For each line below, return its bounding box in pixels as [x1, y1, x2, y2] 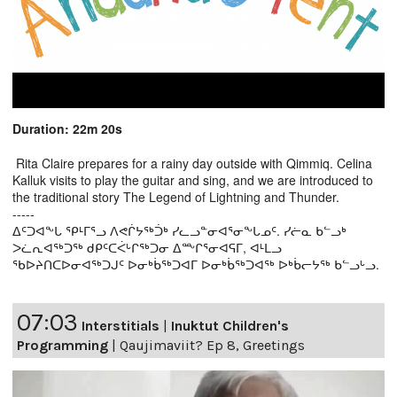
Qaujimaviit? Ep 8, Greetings [120, 336, 305, 354]
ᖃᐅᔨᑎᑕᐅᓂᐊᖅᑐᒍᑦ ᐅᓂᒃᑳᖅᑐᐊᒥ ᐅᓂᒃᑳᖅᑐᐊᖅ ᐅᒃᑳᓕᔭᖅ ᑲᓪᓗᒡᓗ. [12, 254, 379, 273]
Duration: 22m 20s [12, 119, 122, 137]
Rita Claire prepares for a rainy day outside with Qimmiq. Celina [12, 153, 372, 172]
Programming [17, 336, 108, 354]
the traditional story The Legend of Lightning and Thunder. [12, 187, 339, 206]
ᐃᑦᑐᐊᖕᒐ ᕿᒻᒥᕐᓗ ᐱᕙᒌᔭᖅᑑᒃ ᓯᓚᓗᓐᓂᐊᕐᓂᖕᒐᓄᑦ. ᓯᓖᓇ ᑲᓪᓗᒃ [12, 221, 346, 239]
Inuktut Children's [171, 316, 289, 334]
